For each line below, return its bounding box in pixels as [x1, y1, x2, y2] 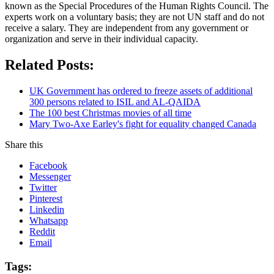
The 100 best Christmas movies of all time [29, 108, 191, 119]
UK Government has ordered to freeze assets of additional [29, 86, 253, 97]
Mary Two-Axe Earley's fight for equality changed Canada [29, 119, 256, 130]
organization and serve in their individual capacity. [5, 34, 198, 45]
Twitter [29, 182, 57, 193]
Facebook [29, 160, 67, 171]
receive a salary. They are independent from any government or [5, 23, 248, 34]
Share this [5, 139, 43, 150]
